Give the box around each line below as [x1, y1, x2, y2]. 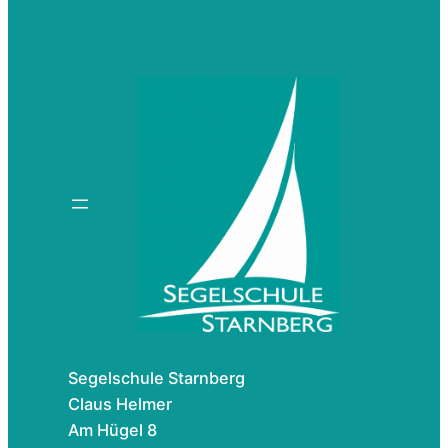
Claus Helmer [68, 393, 172, 414]
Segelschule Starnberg [68, 367, 245, 388]
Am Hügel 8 [68, 419, 157, 440]
